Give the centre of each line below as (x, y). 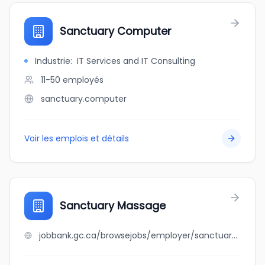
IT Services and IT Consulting (136, 61)
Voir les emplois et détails (77, 138)
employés (83, 80)
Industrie (53, 61)
